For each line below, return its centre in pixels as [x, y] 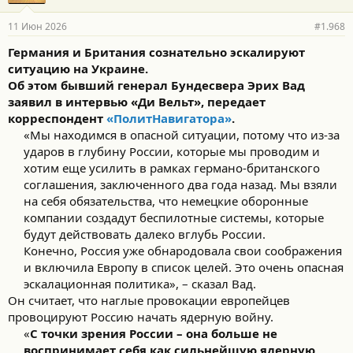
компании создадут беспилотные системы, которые [174, 217]
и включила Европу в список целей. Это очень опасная [184, 267]
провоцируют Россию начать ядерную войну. [141, 317]
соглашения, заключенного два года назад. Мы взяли [180, 184]
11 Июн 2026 [37, 26]
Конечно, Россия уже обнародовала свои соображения [183, 251]
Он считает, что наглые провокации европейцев [149, 300]
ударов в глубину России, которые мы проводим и [172, 151]
